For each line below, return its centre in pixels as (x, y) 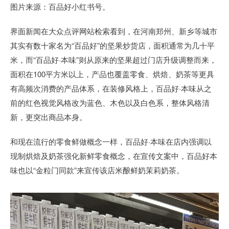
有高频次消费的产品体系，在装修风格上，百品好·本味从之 (111, 88)
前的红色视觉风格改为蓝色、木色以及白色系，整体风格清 (110, 102)
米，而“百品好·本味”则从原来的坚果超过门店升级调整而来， (113, 59)
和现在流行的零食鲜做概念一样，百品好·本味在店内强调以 (111, 141)
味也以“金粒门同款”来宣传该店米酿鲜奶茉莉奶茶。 (97, 170)
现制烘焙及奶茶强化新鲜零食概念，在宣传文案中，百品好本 (114, 155)
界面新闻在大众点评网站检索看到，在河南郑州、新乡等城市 (114, 31)
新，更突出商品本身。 (49, 117)
